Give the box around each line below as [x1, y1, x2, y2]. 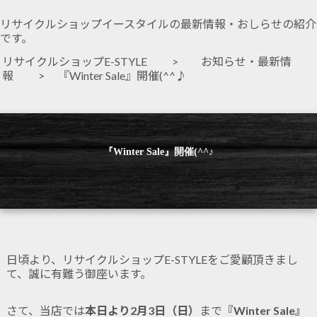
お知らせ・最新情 [201, 54, 292, 69]
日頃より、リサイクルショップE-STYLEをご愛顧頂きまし [6, 253, 298, 267]
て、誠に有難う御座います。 [6, 267, 151, 281]
